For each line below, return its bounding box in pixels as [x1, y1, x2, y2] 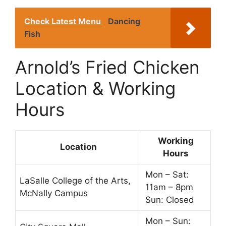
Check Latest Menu [24, 16, 103, 26]
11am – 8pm [145, 182, 193, 192]
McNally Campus [20, 188, 88, 198]
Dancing [108, 16, 140, 26]
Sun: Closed [145, 194, 194, 205]
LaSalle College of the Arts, [20, 175, 131, 186]
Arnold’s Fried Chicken [15, 56, 199, 78]
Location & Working [15, 77, 176, 99]
